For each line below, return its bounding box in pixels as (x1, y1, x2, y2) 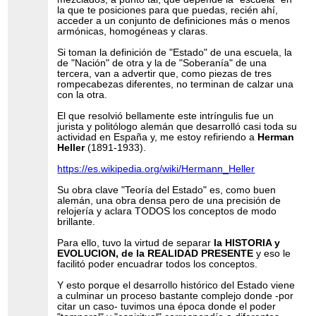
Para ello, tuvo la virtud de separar (57, 237, 214, 248)
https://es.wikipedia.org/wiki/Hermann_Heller (57, 163, 255, 174)
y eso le (253, 248, 291, 259)
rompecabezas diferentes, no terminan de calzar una (57, 78, 294, 90)
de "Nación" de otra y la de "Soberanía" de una (57, 57, 267, 68)
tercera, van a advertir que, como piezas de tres (57, 68, 272, 79)
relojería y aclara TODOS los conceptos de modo (57, 205, 277, 217)
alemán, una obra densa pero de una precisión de (57, 195, 281, 206)
